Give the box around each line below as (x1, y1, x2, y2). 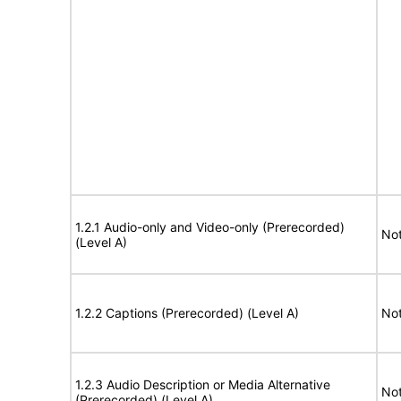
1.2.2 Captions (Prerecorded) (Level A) (75, 305, 299, 320)
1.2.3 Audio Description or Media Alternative (75, 377, 330, 392)
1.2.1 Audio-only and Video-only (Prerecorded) (75, 219, 345, 235)
